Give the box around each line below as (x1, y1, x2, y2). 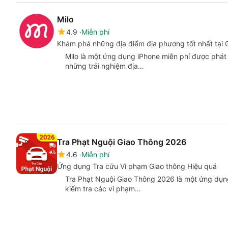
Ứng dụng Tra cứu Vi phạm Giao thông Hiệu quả (57, 161, 217, 170)
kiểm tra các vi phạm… (65, 184, 141, 193)
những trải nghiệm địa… (65, 62, 144, 71)
